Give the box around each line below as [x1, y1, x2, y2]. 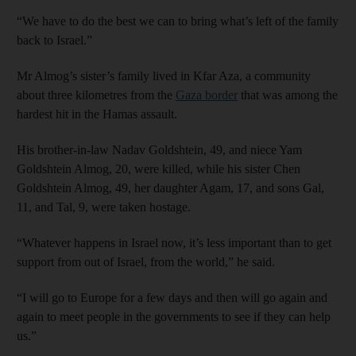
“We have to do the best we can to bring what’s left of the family [17, 14, 339, 28]
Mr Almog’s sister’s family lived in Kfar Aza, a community [17, 69, 311, 83]
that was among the [238, 88, 338, 102]
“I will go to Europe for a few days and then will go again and [17, 291, 327, 304]
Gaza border [176, 88, 238, 102]
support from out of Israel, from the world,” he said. [17, 255, 275, 269]
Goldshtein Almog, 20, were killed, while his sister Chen [17, 162, 300, 176]
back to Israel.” [17, 33, 92, 47]
